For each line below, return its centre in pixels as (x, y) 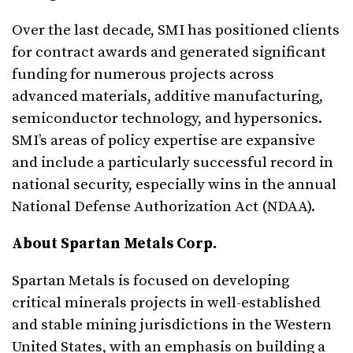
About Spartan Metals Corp (112, 244)
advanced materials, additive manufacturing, (167, 97)
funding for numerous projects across (143, 75)
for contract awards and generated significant (169, 53)
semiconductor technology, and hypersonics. (167, 119)
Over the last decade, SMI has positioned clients (176, 31)
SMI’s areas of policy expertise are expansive (163, 141)
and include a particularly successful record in (173, 163)
